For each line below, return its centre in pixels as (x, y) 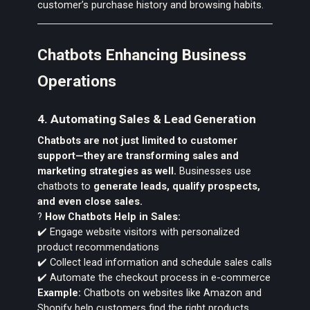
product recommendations (99, 247)
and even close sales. (90, 202)
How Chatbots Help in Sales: (113, 217)
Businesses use (214, 171)
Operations (77, 82)
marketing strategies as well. (107, 171)
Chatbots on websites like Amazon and (172, 293)
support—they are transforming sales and (138, 156)
